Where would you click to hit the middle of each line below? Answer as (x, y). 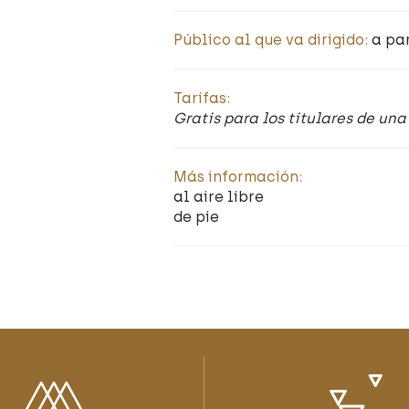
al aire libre (218, 197)
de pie (196, 217)
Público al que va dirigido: (272, 40)
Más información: (237, 177)
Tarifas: (201, 98)
